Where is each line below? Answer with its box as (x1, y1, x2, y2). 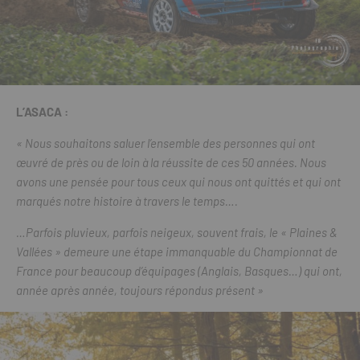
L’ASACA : (16, 104, 68, 120)
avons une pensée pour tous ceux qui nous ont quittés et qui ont (16, 174, 341, 190)
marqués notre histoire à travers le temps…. (16, 194, 238, 209)
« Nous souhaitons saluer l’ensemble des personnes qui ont (16, 136, 315, 151)
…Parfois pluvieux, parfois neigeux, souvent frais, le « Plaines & (16, 225, 337, 240)
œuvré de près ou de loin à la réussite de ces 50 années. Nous (16, 155, 326, 170)
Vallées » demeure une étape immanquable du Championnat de (16, 244, 337, 260)
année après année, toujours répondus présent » (16, 283, 264, 298)
